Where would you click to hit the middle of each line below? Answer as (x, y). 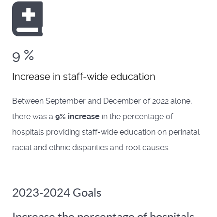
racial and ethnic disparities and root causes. (91, 148)
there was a (34, 117)
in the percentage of (136, 117)
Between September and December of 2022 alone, (102, 101)
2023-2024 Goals (57, 193)
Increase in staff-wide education (84, 77)
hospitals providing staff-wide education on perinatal (106, 132)
